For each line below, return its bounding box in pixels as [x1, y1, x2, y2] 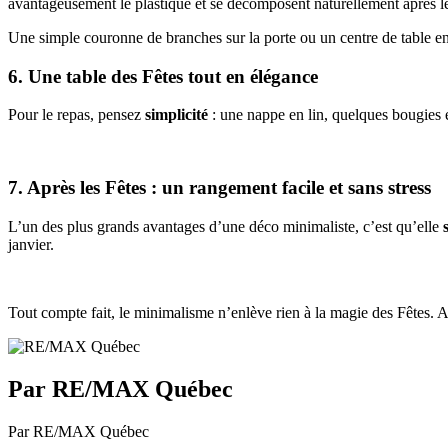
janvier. [8, 235, 54, 253]
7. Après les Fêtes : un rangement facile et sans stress [8, 176, 431, 198]
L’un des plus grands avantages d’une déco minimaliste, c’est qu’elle [8, 217, 443, 235]
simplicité [145, 106, 208, 124]
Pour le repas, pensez [8, 106, 145, 124]
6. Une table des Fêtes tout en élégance [8, 65, 318, 87]
